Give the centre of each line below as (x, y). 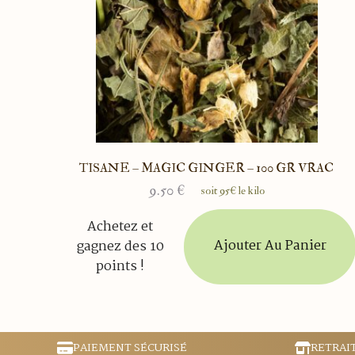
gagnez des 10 (120, 246)
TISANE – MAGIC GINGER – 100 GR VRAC (207, 168)
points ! (120, 266)
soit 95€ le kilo (233, 190)
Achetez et (120, 227)
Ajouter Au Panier (270, 246)
